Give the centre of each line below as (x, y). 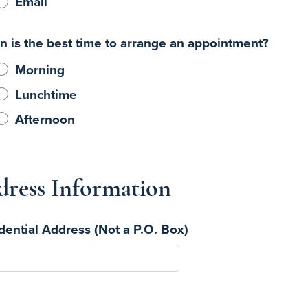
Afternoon (45, 119)
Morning (40, 69)
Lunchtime (46, 94)
